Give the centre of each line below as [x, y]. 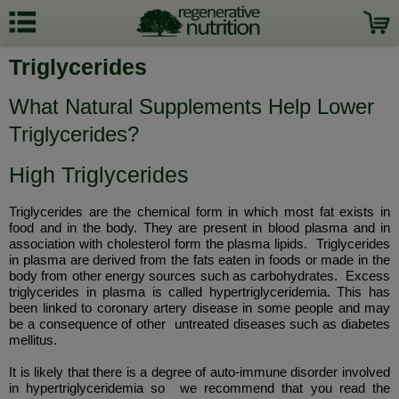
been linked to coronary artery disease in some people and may [199, 308]
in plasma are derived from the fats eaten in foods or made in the [199, 260]
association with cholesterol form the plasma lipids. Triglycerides [199, 244]
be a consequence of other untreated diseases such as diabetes [199, 324]
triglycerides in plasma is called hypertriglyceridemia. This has [199, 292]
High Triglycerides [99, 175]
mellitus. [33, 340]
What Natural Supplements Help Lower [191, 106]
